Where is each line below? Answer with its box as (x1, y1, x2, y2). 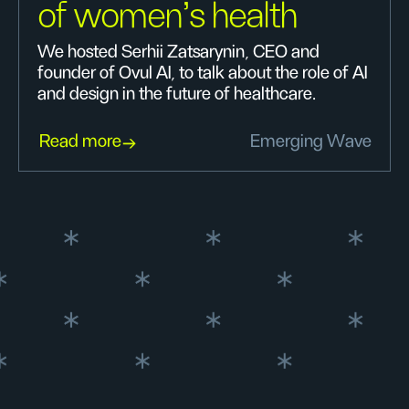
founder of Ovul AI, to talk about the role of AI (37, 64, 367, 82)
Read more (39, 132, 121, 151)
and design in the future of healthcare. (37, 85, 316, 103)
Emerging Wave (250, 132, 372, 151)
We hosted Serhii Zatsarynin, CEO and (37, 43, 320, 61)
